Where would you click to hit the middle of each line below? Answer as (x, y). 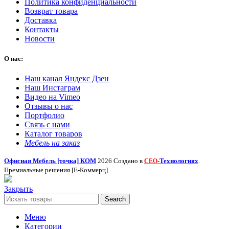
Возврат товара (51, 11)
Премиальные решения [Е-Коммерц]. (57, 170)
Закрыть (18, 189)
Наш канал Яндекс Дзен (67, 79)
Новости (40, 38)
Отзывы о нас (49, 106)
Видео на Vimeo (52, 97)
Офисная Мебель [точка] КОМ (50, 161)
